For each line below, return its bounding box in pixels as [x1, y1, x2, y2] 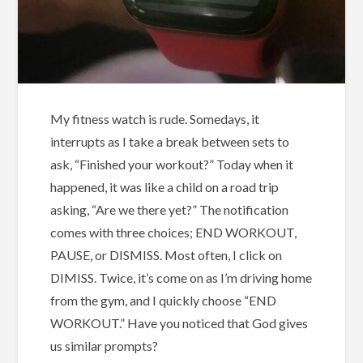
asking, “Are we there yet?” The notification [50, 202, 289, 218]
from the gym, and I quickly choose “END [50, 293, 277, 309]
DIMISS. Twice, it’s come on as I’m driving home [50, 270, 313, 286]
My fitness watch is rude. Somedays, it [50, 111, 260, 127]
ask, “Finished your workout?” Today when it [50, 156, 294, 173]
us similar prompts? [50, 338, 159, 354]
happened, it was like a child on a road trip [50, 179, 280, 195]
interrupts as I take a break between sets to [50, 134, 290, 150]
